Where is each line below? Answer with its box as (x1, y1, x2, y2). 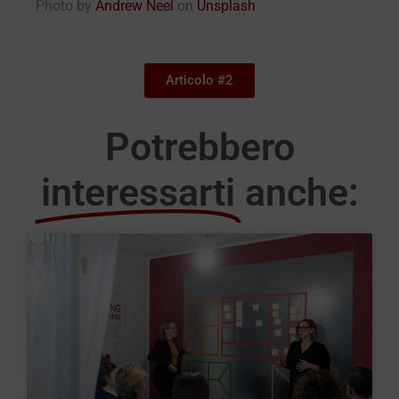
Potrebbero (104, 124, 295, 169)
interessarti (40, 169, 235, 215)
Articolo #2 (166, 71, 233, 88)
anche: (244, 169, 359, 215)
